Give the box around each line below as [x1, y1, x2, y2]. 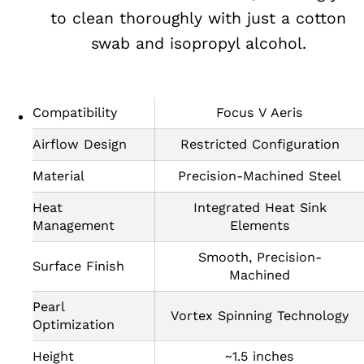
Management [32, 218, 115, 234]
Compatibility [32, 105, 117, 121]
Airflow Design [32, 136, 127, 153]
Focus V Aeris [216, 105, 303, 121]
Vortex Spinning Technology [171, 308, 349, 324]
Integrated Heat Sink [193, 200, 327, 216]
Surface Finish [32, 258, 124, 275]
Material [32, 168, 84, 184]
